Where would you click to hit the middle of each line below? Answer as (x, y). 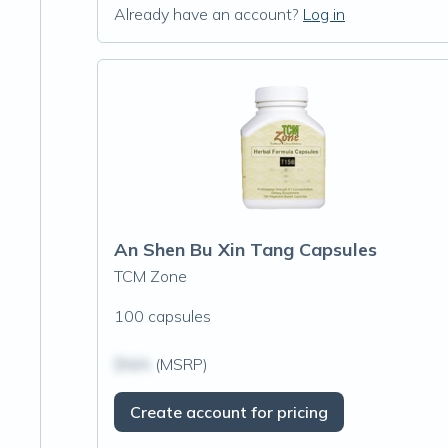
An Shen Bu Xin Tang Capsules (245, 249)
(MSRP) (179, 364)
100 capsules (162, 316)
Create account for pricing (229, 412)
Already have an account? (206, 14)
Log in (324, 14)
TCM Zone (150, 276)
